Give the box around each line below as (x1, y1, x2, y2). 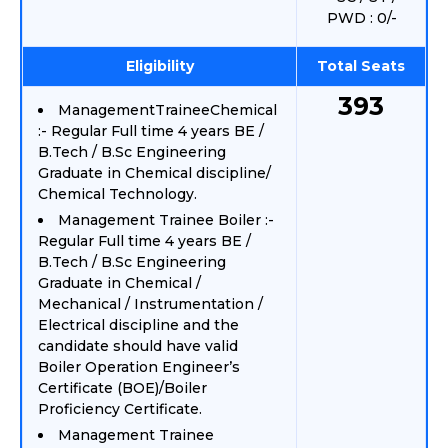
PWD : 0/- (327, 9, 397, 27)
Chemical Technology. (38, 185, 197, 203)
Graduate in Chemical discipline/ (38, 164, 271, 182)
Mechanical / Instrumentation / (38, 295, 263, 313)
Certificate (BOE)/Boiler (38, 379, 207, 397)
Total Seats (317, 57, 405, 75)
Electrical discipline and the (38, 316, 239, 334)
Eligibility (125, 57, 194, 75)
